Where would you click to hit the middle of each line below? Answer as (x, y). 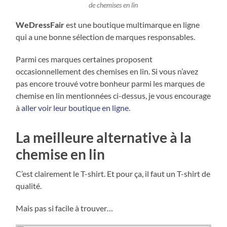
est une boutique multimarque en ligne (132, 25)
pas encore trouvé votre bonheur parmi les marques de (110, 84)
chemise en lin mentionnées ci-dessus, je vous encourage (113, 96)
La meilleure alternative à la (104, 138)
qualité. (29, 186)
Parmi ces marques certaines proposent (84, 59)
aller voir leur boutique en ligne (75, 108)
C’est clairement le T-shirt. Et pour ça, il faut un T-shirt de (113, 174)
